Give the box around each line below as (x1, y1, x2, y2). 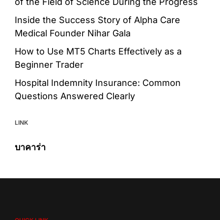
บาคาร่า (15, 142, 46, 153)
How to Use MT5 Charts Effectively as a (15, 46, 182, 57)
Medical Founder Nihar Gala (15, 28, 131, 39)
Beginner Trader (15, 59, 83, 70)
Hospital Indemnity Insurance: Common (15, 78, 181, 88)
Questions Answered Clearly (15, 91, 135, 102)
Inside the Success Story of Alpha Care (15, 15, 180, 26)
